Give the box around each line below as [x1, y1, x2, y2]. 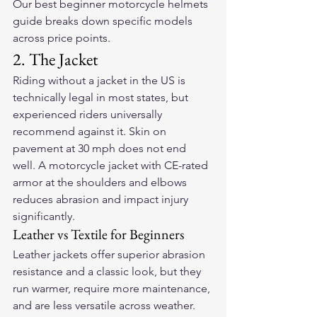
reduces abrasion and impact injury [13, 192, 191, 206]
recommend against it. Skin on [13, 125, 169, 138]
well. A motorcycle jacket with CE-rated [13, 158, 211, 172]
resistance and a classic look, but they [13, 265, 204, 278]
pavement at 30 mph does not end [13, 142, 189, 155]
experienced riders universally [13, 108, 165, 121]
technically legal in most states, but [13, 91, 191, 104]
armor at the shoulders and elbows [13, 175, 190, 189]
